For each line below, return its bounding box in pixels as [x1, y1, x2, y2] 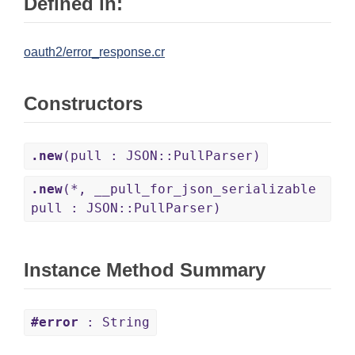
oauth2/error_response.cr [24, 45, 165, 59]
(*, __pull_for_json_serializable [63, 181, 316, 197]
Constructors [24, 93, 143, 115]
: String [78, 315, 150, 330]
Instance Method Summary [24, 259, 265, 281]
